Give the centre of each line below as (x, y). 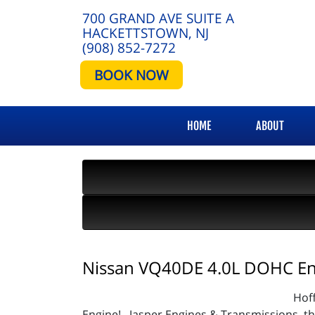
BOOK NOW (131, 75)
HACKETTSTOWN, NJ (146, 33)
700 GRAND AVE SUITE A (158, 18)
